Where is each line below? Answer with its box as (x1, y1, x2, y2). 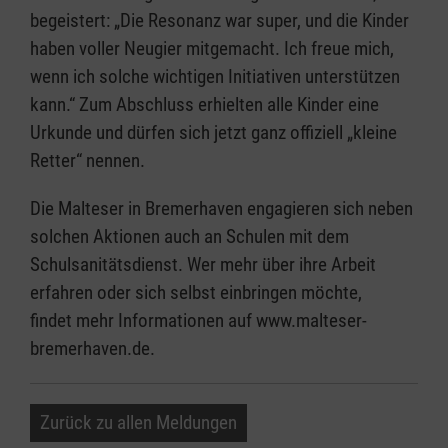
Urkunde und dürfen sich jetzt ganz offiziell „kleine (30, 121, 397, 145)
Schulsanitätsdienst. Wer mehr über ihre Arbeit (30, 253, 376, 277)
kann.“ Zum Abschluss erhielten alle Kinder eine (30, 93, 379, 117)
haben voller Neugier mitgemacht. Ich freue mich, (30, 37, 394, 61)
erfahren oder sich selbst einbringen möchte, (30, 281, 362, 305)
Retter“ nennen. (30, 149, 145, 173)
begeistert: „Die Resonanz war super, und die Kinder (30, 9, 409, 33)
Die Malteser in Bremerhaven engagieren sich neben (30, 197, 413, 221)
